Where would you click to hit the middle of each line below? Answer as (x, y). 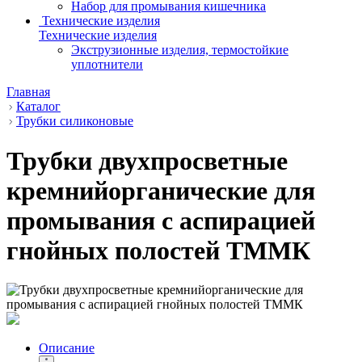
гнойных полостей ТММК (158, 250)
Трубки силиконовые (75, 121)
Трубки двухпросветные (147, 160)
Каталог (38, 107)
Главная (28, 92)
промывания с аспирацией (161, 220)
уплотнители (107, 65)
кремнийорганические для (161, 190)
